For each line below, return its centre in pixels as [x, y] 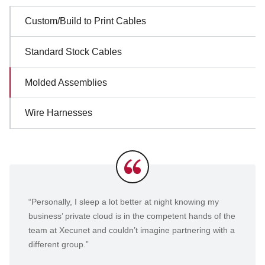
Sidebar [38, 16]
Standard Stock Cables [73, 52]
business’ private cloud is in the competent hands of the [132, 216]
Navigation [49, 37]
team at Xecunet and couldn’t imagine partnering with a [132, 230]
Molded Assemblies [66, 83]
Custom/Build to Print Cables [85, 21]
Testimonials [74, 205]
